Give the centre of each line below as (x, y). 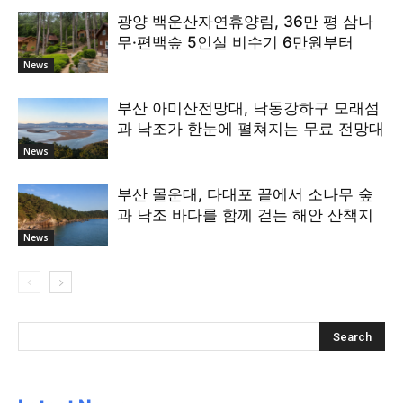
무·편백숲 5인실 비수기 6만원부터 (235, 42)
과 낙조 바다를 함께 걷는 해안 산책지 (245, 215)
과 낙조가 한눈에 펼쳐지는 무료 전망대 (251, 128)
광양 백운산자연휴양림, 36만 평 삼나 (245, 21)
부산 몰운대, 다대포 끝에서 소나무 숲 (245, 194)
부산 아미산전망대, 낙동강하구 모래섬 (248, 107)
